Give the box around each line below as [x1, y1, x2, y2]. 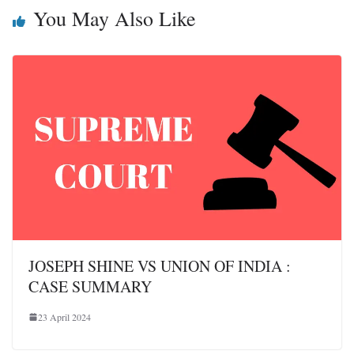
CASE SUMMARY [28, 275, 152, 297]
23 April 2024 [38, 310, 91, 323]
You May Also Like [33, 4, 196, 32]
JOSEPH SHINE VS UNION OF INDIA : [28, 254, 291, 277]
